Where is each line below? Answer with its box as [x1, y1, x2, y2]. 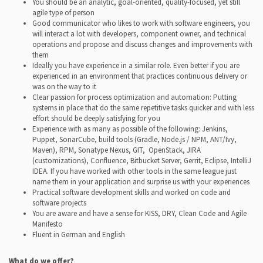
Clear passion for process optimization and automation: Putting [32, 92, 237, 102]
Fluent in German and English [32, 229, 125, 240]
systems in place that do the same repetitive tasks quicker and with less [32, 102, 254, 113]
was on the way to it [32, 81, 96, 92]
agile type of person [32, 7, 95, 18]
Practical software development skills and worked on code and [32, 187, 231, 197]
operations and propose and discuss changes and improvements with [32, 39, 252, 49]
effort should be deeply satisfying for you [32, 113, 160, 123]
